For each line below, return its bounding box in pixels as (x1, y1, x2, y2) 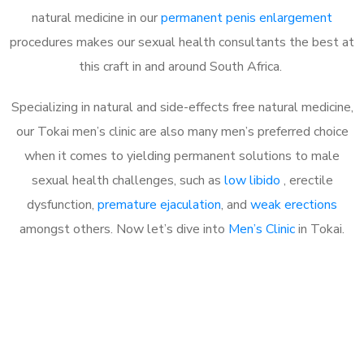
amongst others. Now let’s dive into (19, 219, 228, 238)
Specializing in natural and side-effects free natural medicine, (11, 97, 353, 116)
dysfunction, (27, 195, 97, 214)
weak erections (250, 195, 337, 214)
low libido (223, 171, 284, 189)
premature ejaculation (97, 195, 221, 214)
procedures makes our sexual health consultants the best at (10, 32, 354, 51)
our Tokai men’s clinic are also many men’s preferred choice (15, 122, 349, 141)
